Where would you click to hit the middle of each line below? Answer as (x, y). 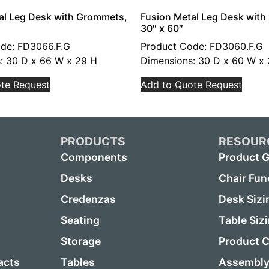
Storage (80, 241)
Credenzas (88, 199)
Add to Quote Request (191, 85)
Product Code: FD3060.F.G (202, 46)
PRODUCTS (93, 141)
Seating (80, 220)
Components (94, 157)
